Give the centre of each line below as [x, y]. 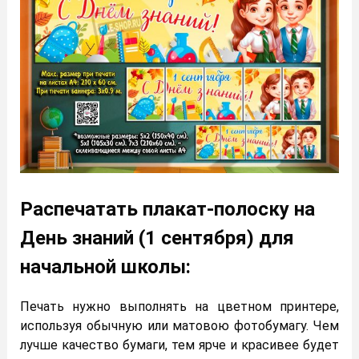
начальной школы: [105, 267]
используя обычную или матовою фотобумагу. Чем [179, 326]
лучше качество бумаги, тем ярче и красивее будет [179, 345]
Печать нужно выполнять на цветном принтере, [179, 307]
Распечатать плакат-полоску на [167, 210]
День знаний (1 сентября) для [157, 238]
